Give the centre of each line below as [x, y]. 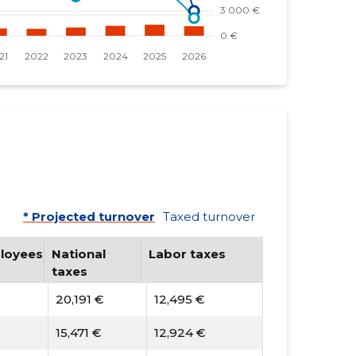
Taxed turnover [209, 217]
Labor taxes [187, 254]
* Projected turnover [89, 217]
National [78, 254]
